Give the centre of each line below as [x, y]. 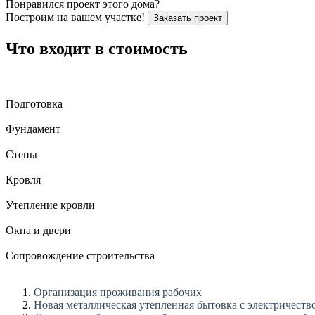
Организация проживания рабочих [119, 292]
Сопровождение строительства [80, 255]
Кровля [23, 179]
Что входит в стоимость [97, 48]
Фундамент [33, 129]
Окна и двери [38, 230]
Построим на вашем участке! [75, 17]
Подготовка [34, 103]
